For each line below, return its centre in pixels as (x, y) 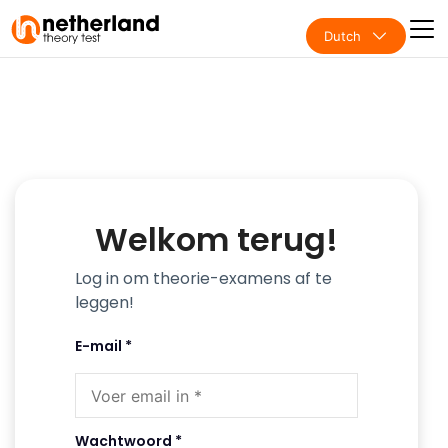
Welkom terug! (216, 239)
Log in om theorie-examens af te (203, 278)
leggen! (104, 302)
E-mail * (103, 346)
